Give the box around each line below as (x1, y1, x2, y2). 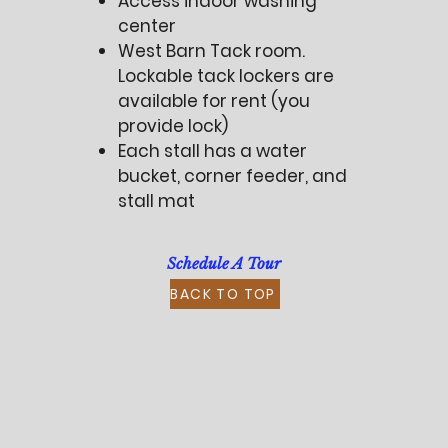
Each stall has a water (118, 139, 308, 163)
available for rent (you (118, 89, 311, 113)
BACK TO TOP (170, 283, 276, 304)
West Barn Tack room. (118, 39, 306, 63)
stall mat (118, 189, 196, 213)
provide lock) (118, 114, 229, 138)
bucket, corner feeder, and (118, 164, 348, 188)
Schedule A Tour (166, 254, 281, 273)
